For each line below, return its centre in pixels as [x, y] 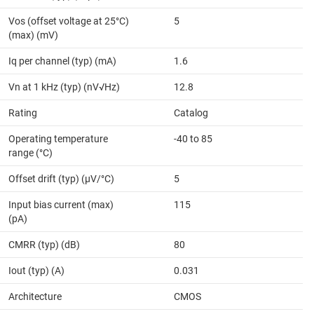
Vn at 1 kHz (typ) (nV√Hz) [64, 87]
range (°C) [30, 153]
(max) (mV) [33, 35]
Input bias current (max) [61, 205]
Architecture [35, 297]
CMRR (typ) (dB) [44, 245]
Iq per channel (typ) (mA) [62, 61]
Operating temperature [58, 139]
